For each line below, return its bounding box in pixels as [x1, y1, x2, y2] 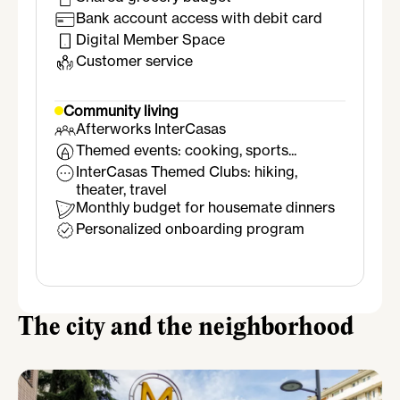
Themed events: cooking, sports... [76, 141, 296, 160]
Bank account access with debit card [76, 9, 322, 28]
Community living [63, 102, 179, 121]
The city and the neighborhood [18, 314, 354, 343]
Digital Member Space [76, 30, 225, 49]
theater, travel [76, 180, 167, 199]
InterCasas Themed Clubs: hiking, [76, 162, 297, 181]
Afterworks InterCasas [76, 120, 226, 138]
